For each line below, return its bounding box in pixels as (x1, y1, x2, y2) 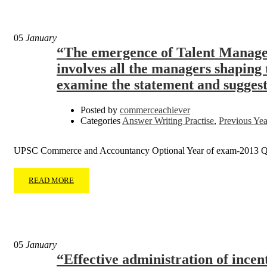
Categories (80, 116, 120, 126)
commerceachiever (120, 105, 190, 116)
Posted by (80, 105, 117, 116)
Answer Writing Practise (122, 116, 214, 126)
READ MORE (29, 176, 74, 185)
